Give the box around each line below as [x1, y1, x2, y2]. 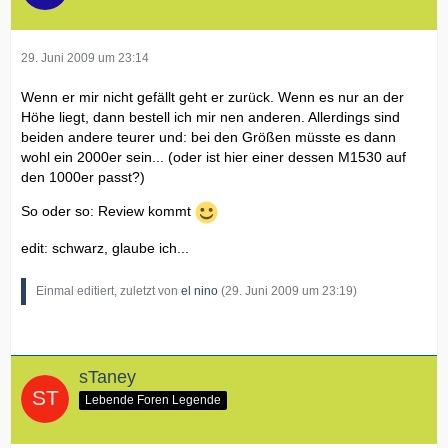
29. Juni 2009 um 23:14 [21, 50, 149, 65]
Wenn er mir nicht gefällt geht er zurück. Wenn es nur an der [21, 88, 404, 105]
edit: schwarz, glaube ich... [21, 239, 189, 256]
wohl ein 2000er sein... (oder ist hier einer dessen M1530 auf [21, 148, 406, 165]
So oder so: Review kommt [21, 203, 195, 220]
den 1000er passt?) [21, 168, 145, 185]
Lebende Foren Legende [85, 392, 221, 407]
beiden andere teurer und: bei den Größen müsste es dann [21, 128, 396, 145]
